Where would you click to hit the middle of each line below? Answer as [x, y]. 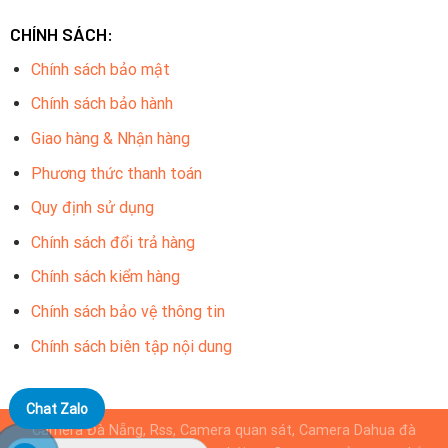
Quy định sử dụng [92, 208]
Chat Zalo [56, 408]
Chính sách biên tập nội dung [131, 346]
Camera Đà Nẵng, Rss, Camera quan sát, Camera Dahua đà [224, 430]
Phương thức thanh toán [116, 173]
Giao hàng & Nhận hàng [110, 138]
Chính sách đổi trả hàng [112, 242]
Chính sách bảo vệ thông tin [127, 311]
